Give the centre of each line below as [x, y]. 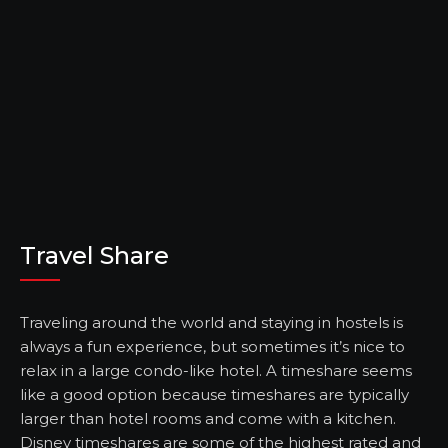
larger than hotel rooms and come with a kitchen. [208, 419]
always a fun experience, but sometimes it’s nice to [212, 347]
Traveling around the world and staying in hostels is [211, 323]
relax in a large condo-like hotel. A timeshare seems [216, 371]
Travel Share [94, 256]
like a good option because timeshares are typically [214, 395]
